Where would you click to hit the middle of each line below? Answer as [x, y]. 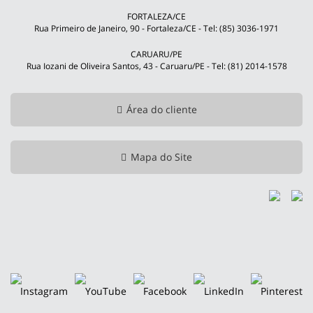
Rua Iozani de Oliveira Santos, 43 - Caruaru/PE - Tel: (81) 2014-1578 [156, 66]
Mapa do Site [161, 157]
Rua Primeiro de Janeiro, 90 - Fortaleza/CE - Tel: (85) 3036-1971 [156, 28]
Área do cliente [161, 109]
